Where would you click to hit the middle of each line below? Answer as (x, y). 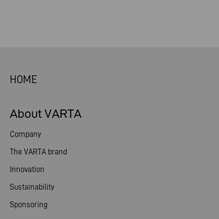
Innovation (27, 169)
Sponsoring (29, 204)
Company (25, 134)
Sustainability (32, 187)
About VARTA (46, 114)
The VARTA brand (38, 152)
